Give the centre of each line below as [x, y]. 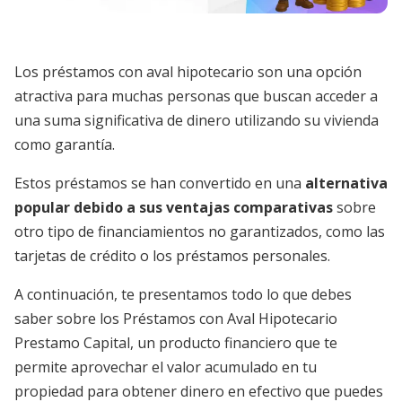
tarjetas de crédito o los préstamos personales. [172, 256]
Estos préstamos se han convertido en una [160, 183]
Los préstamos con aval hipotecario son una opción [188, 72]
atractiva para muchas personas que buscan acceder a [196, 96]
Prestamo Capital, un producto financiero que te [176, 343]
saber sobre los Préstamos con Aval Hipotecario [176, 319]
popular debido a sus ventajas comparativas [174, 207]
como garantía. [65, 144]
